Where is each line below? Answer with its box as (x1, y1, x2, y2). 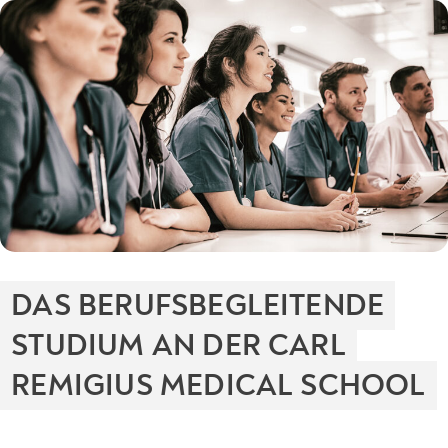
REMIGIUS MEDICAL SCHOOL (11, 367, 426, 404)
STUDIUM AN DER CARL (11, 327, 346, 364)
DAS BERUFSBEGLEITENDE (11, 287, 385, 324)
